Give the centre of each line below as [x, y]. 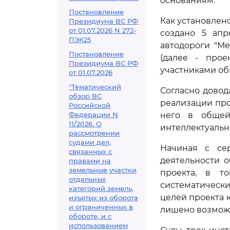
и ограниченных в [101, 207]
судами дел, [90, 142]
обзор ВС [85, 96]
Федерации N [93, 114]
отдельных [87, 179]
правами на [90, 161]
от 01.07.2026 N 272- [102, 30]
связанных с [90, 151]
